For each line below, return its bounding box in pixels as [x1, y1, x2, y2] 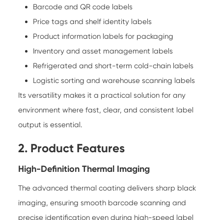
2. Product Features [18, 140, 125, 155]
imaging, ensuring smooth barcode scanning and [18, 198, 187, 207]
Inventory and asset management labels [33, 46, 173, 55]
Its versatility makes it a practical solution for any [18, 90, 186, 100]
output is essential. [18, 120, 82, 129]
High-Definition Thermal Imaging [18, 163, 150, 174]
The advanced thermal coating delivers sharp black [18, 183, 196, 192]
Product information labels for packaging [33, 31, 174, 41]
